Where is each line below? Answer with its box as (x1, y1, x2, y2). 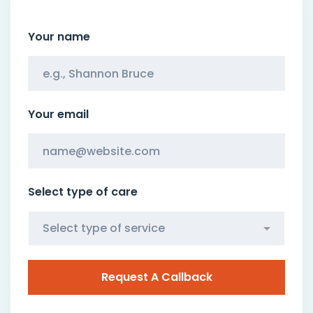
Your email (28, 106, 89, 123)
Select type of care (28, 184, 138, 201)
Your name (28, 29, 90, 45)
